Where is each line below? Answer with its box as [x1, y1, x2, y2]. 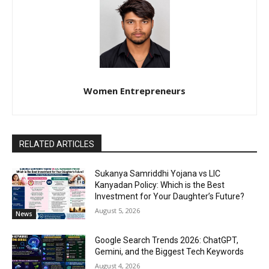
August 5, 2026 [95, 205, 141, 215]
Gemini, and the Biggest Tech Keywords [95, 247, 244, 257]
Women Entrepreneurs [83, 84, 186, 97]
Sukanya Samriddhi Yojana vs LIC [95, 168, 221, 178]
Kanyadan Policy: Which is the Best [95, 180, 225, 190]
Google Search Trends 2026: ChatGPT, [95, 235, 239, 246]
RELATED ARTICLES [19, 139, 94, 149]
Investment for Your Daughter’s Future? [95, 191, 245, 201]
